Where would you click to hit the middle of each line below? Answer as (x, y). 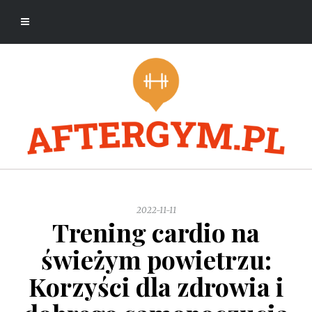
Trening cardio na (156, 232)
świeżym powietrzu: (156, 259)
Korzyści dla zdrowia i (156, 287)
